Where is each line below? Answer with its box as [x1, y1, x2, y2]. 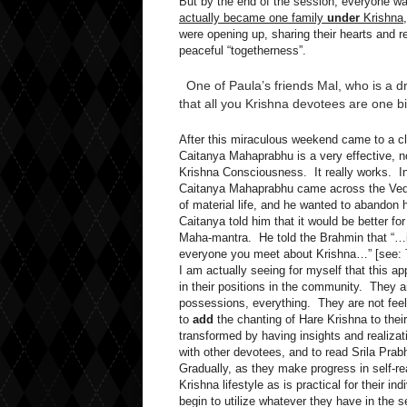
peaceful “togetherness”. [179, 44, 306, 57]
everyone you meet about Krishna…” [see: [179, 247, 405, 261]
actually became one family [179, 11, 327, 25]
